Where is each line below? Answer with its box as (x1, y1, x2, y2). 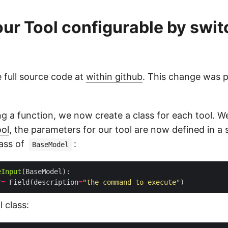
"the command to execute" (82, 178, 180, 187)
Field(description (5, 178, 78, 187)
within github (86, 71, 142, 82)
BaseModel (32, 140, 69, 149)
